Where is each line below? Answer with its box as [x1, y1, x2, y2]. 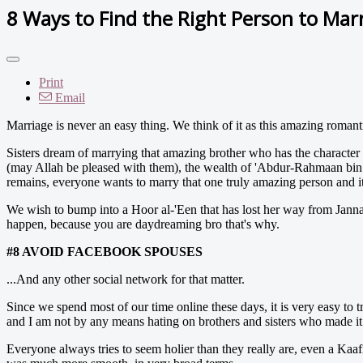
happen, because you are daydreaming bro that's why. [6, 216, 280, 231]
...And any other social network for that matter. [6, 271, 245, 286]
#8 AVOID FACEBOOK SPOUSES [6, 244, 203, 258]
